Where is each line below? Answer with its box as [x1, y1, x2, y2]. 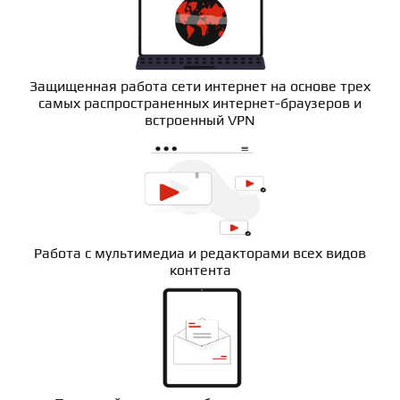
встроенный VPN [145, 112, 255, 129]
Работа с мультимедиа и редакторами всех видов [34, 245, 366, 262]
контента [169, 262, 231, 279]
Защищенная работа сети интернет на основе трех [29, 78, 371, 95]
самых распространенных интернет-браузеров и [38, 95, 362, 112]
